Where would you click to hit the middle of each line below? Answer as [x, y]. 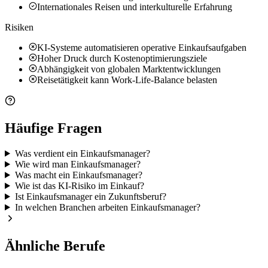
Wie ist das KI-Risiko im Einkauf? [79, 185]
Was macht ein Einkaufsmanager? [78, 175]
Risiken [19, 28]
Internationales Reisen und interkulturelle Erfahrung [135, 7]
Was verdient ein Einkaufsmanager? [82, 153]
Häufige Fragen [53, 128]
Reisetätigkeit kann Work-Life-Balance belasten [127, 80]
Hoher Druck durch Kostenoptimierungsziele [122, 59]
